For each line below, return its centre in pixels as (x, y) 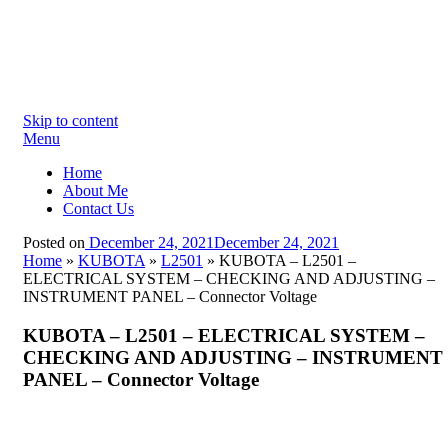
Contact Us (98, 208)
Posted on (54, 242)
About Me (95, 190)
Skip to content (70, 120)
